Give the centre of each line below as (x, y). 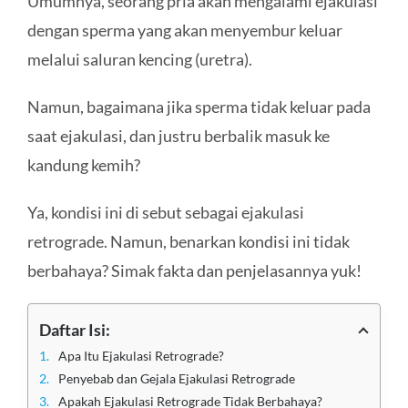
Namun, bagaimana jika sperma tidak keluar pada (199, 106)
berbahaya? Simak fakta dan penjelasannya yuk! (194, 270)
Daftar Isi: (74, 329)
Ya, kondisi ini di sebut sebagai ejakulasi (165, 212)
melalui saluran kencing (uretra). (139, 59)
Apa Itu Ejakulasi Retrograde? (141, 355)
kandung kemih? (83, 164)
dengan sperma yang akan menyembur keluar (184, 30)
